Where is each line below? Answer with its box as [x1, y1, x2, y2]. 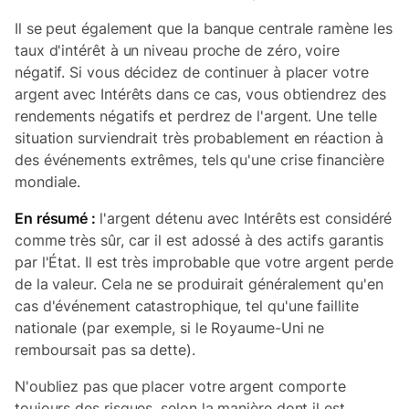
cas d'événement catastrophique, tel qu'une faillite [15, 296, 359, 315]
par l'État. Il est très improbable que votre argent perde [15, 252, 394, 271]
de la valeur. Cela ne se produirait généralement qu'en [15, 274, 383, 293]
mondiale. [15, 172, 86, 191]
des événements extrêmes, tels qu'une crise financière [15, 150, 384, 169]
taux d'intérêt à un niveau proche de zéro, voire [15, 40, 340, 59]
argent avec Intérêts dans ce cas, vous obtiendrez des [15, 84, 386, 103]
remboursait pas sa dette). [15, 340, 200, 359]
